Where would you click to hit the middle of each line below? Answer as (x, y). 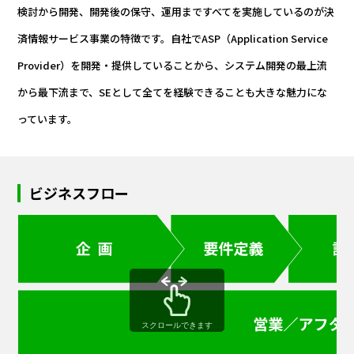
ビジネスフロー (79, 193)
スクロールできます (177, 325)
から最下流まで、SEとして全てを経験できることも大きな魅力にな (173, 92)
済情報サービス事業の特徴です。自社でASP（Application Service (173, 39)
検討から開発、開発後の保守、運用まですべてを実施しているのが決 (176, 12)
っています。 (48, 119)
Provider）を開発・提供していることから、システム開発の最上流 (173, 66)
